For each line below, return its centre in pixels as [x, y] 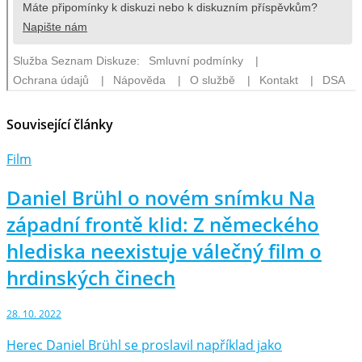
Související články [60, 124]
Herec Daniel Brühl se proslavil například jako [144, 345]
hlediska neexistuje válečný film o [164, 250]
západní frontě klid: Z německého [163, 224]
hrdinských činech [91, 277]
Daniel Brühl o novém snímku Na [161, 197]
